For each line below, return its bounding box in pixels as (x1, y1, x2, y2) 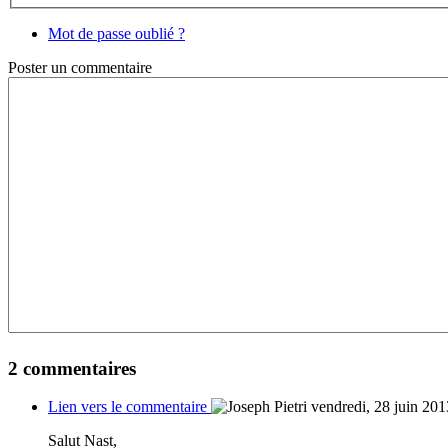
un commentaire (51, 58, 152, 76)
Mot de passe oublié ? (48, 24, 185, 42)
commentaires (18, 357, 136, 379)
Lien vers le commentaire (48, 398, 211, 416)
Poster (8, 58, 51, 76)
